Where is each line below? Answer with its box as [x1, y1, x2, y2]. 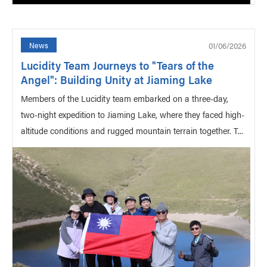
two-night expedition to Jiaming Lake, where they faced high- [21, 108, 244, 120]
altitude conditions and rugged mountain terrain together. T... [21, 124, 243, 136]
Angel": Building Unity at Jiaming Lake [21, 72, 212, 88]
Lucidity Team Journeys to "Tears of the [21, 57, 214, 73]
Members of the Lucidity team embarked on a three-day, [21, 92, 228, 104]
